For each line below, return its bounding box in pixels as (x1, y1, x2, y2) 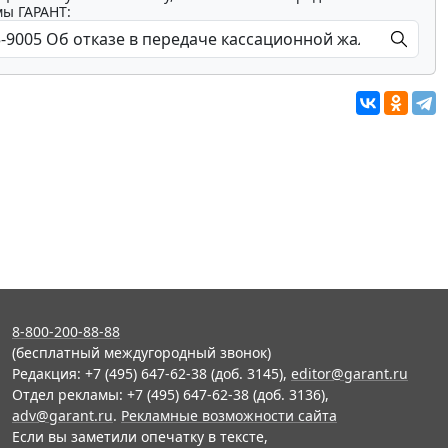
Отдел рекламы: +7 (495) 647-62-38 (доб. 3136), (12, 385, 329, 405)
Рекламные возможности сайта (121, 406, 337, 426)
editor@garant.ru (291, 364, 408, 384)
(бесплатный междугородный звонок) (12, 343, 271, 363)
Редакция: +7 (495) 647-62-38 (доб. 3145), (12, 364, 291, 384)
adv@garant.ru (12, 406, 113, 426)
